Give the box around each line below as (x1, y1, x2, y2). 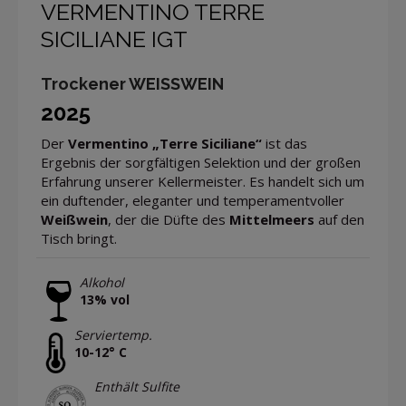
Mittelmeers (229, 210, 314, 229)
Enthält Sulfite (94, 378, 179, 395)
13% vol (80, 291, 130, 309)
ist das (262, 134, 307, 153)
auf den (314, 210, 364, 229)
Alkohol (80, 274, 124, 292)
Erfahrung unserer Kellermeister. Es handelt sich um (41, 172, 364, 191)
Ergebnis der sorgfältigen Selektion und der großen (41, 153, 361, 172)
